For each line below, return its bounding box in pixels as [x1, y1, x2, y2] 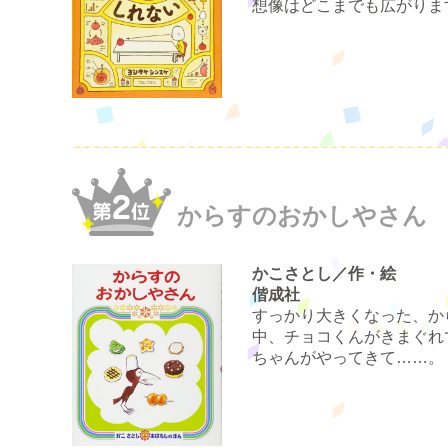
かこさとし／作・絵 [252, 264, 396, 282]
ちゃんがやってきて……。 [252, 348, 444, 366]
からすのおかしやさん [177, 201, 427, 229]
